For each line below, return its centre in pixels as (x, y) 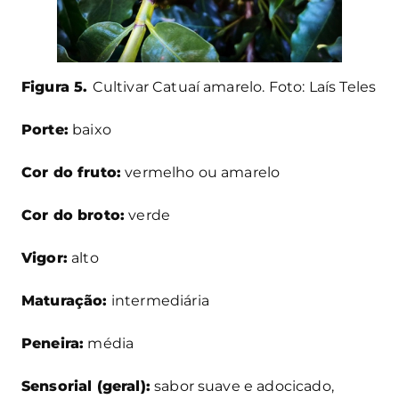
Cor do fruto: (72, 173)
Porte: (45, 130)
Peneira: (53, 344)
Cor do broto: (73, 216)
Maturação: (65, 301)
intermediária (158, 301)
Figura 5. (57, 87)
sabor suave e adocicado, (242, 387)
